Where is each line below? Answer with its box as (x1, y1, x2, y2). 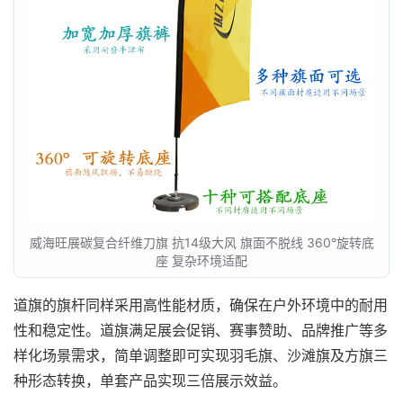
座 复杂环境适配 (156, 253, 247, 269)
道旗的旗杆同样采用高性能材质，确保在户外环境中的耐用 (13, 296, 388, 315)
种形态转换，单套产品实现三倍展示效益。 (13, 372, 287, 390)
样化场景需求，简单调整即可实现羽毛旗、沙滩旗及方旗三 (13, 346, 388, 365)
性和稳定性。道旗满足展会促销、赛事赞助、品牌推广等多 (13, 321, 388, 340)
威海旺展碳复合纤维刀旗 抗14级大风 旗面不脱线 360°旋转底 (29, 235, 374, 251)
